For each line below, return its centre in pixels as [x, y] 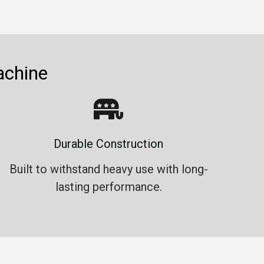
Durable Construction [108, 144]
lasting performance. [108, 187]
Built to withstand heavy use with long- [108, 169]
